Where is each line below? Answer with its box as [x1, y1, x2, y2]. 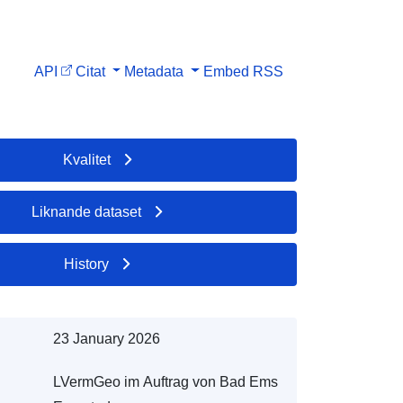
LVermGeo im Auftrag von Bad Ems [52, 373, 278, 390]
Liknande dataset [31, 203, 142, 219]
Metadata [124, 63, 184, 79]
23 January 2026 [52, 330, 160, 346]
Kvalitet [62, 151, 111, 167]
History [64, 255, 110, 272]
